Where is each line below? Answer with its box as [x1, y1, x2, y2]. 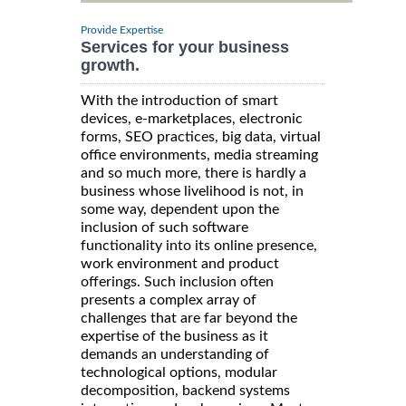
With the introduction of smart [81, 92, 278, 108]
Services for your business [81, 37, 289, 56]
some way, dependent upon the [81, 201, 279, 217]
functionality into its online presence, [81, 237, 317, 253]
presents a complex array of [81, 292, 256, 307]
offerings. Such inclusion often [81, 274, 274, 289]
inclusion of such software [81, 219, 248, 235]
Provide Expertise [81, 24, 163, 35]
